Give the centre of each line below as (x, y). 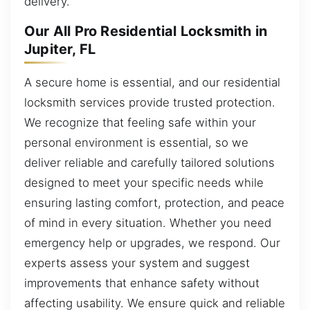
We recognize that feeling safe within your (140, 122)
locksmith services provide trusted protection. (150, 102)
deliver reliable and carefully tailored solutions (149, 162)
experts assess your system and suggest (137, 263)
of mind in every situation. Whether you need (148, 222)
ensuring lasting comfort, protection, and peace (154, 202)
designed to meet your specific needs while (144, 182)
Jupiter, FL (60, 49)
